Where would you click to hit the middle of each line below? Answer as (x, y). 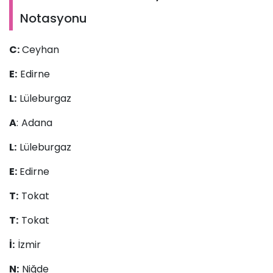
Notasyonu (54, 19)
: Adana (34, 123)
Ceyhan (41, 50)
